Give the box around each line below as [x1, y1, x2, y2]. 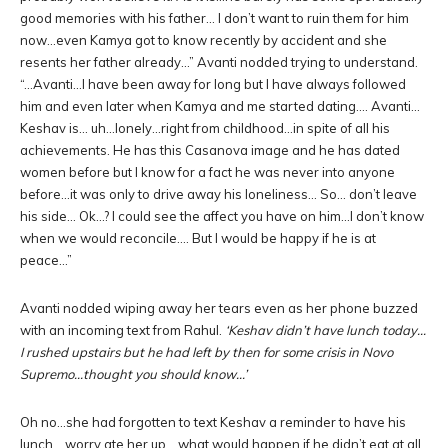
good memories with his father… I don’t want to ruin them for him [20, 10, 409, 26]
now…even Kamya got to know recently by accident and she [20, 32, 387, 48]
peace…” [20, 252, 72, 268]
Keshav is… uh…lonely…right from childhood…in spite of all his [20, 120, 390, 136]
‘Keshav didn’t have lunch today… [225, 322, 426, 338]
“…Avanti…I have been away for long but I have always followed [20, 76, 406, 92]
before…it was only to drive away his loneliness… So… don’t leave [20, 186, 417, 202]
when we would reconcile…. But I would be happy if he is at [20, 230, 376, 246]
